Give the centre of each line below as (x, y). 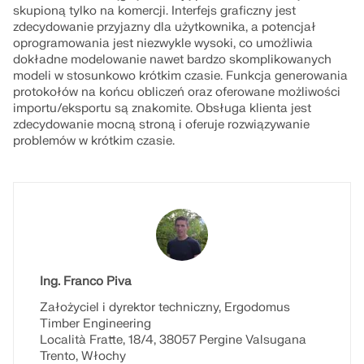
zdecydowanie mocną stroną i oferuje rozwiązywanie (161, 125)
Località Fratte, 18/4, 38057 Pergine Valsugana (173, 340)
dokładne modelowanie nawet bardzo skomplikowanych (172, 60)
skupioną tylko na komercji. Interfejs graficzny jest (154, 11)
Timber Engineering (95, 324)
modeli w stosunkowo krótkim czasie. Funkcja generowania (180, 76)
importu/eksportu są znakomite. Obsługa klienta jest (162, 108)
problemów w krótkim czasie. (95, 141)
